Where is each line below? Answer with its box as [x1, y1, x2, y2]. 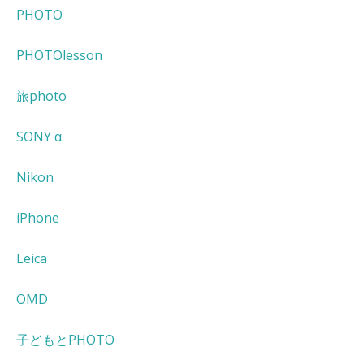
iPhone [16, 209, 59, 227]
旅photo [16, 87, 67, 106]
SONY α [16, 128, 62, 146]
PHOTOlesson [16, 46, 102, 65]
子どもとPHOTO [16, 331, 115, 349]
